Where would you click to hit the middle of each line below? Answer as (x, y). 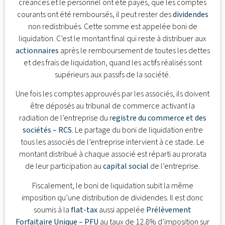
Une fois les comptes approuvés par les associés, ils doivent (113, 94)
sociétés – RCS (47, 130)
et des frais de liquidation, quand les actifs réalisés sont (113, 63)
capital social (126, 166)
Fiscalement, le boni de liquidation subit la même (113, 186)
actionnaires (37, 50)
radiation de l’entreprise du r (65, 118)
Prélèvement (169, 210)
